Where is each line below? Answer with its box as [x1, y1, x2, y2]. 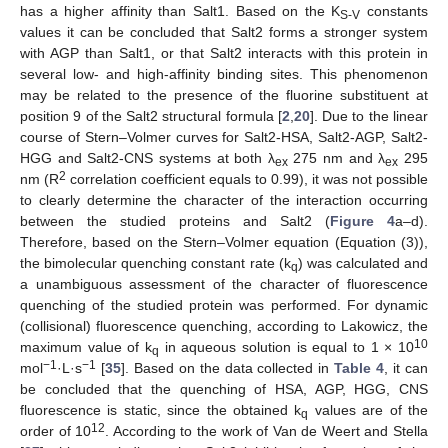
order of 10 [20, 423, 92, 440]
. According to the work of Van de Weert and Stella [105, 423, 429, 440]
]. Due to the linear [309, 108, 429, 125]
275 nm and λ [287, 150, 386, 167]
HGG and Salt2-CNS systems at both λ [20, 150, 275, 167]
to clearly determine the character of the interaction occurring [20, 192, 428, 209]
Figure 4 [330, 213, 395, 230]
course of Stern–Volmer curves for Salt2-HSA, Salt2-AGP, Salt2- [20, 129, 428, 146]
